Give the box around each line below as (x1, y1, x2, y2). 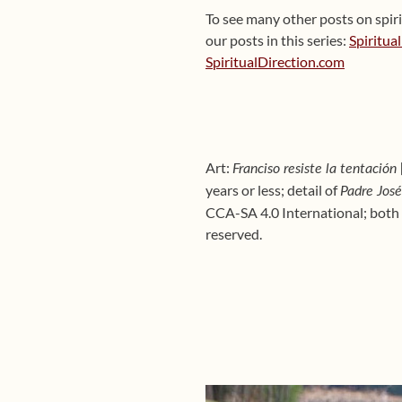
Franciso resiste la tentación (232, 162, 400, 176)
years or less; (205, 181, 287, 198)
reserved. (205, 225, 262, 242)
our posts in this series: (205, 31, 349, 48)
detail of (287, 181, 340, 198)
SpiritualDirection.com (205, 53, 345, 70)
